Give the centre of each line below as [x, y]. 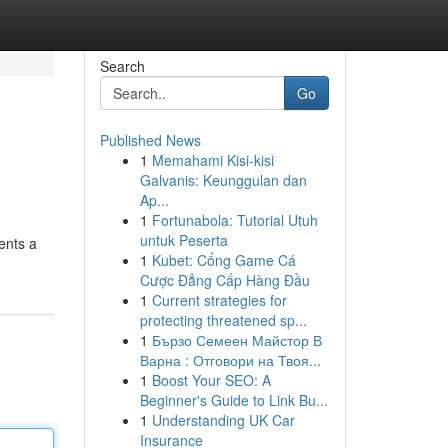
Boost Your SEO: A [211, 380]
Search [122, 66]
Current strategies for [219, 300]
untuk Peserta [183, 240]
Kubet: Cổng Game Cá [223, 260]
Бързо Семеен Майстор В [236, 340]
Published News [150, 140]
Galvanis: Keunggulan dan [223, 180]
